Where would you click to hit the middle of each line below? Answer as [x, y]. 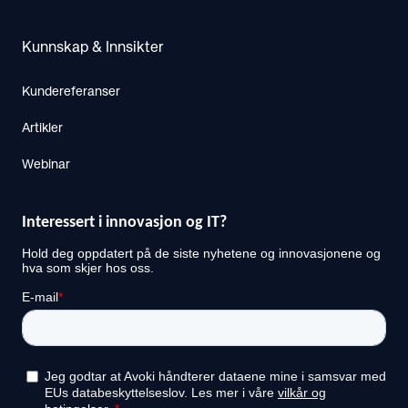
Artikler [42, 128]
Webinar [46, 165]
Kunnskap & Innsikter [93, 48]
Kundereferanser [71, 92]
